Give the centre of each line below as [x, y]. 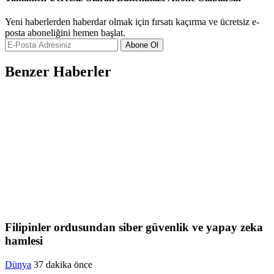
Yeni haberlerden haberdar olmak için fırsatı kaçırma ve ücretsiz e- [132, 21]
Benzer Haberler [58, 71]
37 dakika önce [63, 265]
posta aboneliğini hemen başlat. [65, 32]
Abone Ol [142, 45]
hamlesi [24, 241]
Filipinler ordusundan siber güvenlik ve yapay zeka [134, 228]
